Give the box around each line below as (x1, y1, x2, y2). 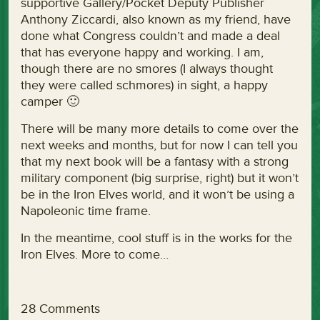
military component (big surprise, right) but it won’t (20, 170, 299, 186)
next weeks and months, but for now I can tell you (20, 137, 298, 153)
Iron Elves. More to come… (20, 246, 169, 262)
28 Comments (20, 301, 100, 316)
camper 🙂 (20, 94, 79, 109)
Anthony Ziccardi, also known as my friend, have (20, 11, 291, 27)
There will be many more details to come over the (20, 121, 299, 136)
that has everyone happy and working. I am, (20, 44, 264, 60)
